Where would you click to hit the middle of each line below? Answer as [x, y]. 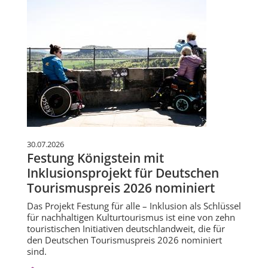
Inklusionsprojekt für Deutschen [123, 173]
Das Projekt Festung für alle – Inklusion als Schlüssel [134, 206]
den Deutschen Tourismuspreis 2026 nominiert [124, 240]
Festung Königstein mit [95, 158]
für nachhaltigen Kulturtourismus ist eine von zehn [131, 217]
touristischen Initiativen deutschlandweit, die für [126, 229]
